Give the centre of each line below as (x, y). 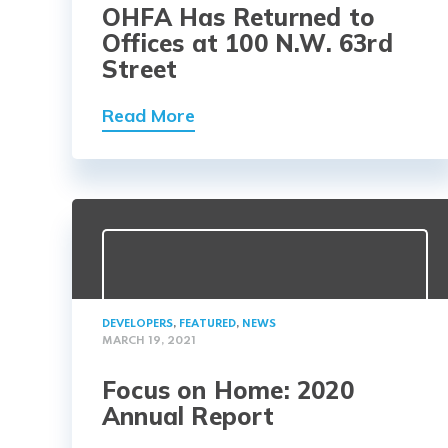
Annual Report (188, 416)
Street (140, 69)
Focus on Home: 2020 (228, 390)
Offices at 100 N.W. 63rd (247, 43)
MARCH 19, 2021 (149, 341)
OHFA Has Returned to (238, 17)
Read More (148, 116)
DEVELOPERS (137, 324)
